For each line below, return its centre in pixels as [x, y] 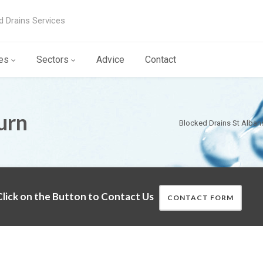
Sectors [53, 60]
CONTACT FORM [200, 198]
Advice [110, 60]
